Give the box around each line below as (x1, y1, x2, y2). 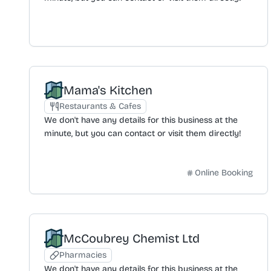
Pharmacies (59, 249, 106, 260)
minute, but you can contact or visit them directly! (44, 128, 241, 139)
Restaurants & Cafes (59, 100, 141, 111)
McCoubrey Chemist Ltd (64, 230, 200, 246)
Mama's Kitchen (64, 82, 152, 97)
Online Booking (194, 167, 253, 178)
